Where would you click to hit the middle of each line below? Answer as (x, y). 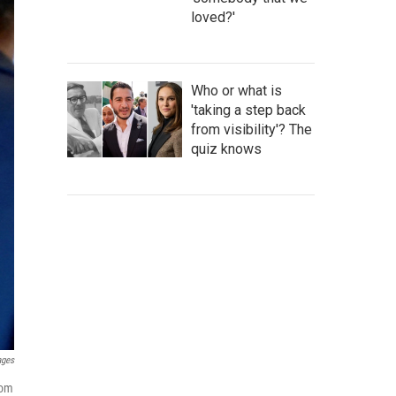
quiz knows (226, 149)
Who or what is (236, 91)
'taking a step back (248, 110)
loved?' (213, 17)
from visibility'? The (251, 129)
